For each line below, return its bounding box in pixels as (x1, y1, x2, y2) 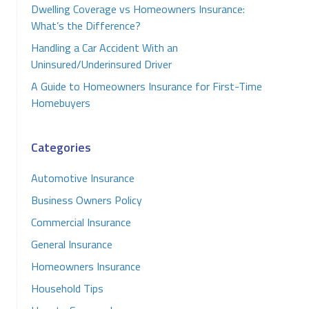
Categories (31, 138, 91, 157)
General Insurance (31, 236, 112, 252)
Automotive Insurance (31, 170, 134, 186)
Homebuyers (31, 94, 90, 111)
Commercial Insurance (31, 214, 131, 230)
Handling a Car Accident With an (31, 39, 178, 56)
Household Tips (31, 280, 103, 297)
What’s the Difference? (31, 17, 141, 34)
